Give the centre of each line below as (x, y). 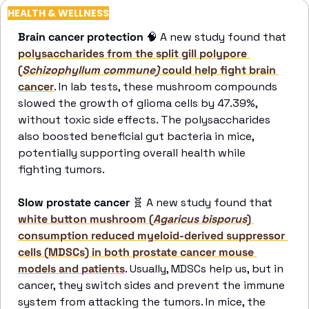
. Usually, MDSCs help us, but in (204, 269)
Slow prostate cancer (75, 203)
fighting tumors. (62, 170)
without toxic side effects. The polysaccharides (144, 120)
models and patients (71, 269)
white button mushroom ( (86, 219)
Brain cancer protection (82, 37)
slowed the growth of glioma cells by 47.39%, (138, 103)
